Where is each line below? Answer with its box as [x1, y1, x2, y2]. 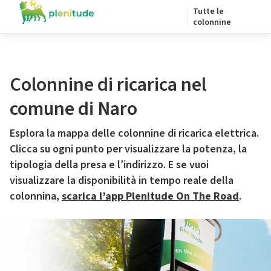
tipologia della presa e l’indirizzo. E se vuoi [10, 157, 209, 172]
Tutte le [193, 5, 224, 18]
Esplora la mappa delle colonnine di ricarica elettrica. [10, 126, 259, 141]
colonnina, [10, 189, 62, 204]
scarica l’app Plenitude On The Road [62, 189, 239, 204]
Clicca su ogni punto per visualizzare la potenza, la [10, 142, 247, 157]
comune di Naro [10, 95, 137, 123]
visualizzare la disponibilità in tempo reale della [10, 173, 233, 188]
